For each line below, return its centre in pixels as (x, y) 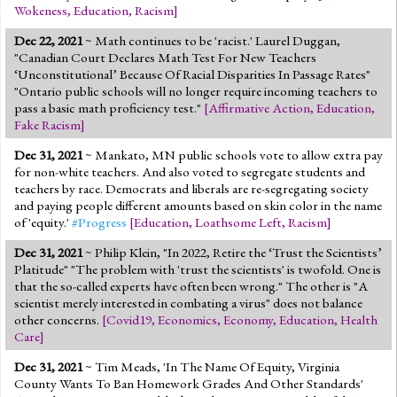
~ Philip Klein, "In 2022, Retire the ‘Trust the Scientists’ (232, 252)
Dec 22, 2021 (48, 40)
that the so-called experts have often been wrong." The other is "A (191, 286)
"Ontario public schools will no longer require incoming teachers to (196, 91)
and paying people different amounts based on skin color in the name (198, 205)
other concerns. (58, 319)
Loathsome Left (238, 222)
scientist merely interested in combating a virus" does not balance (188, 303)
